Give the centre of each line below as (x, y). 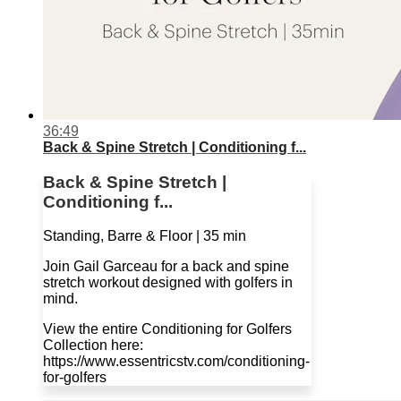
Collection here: (93, 346)
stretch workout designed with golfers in (168, 283)
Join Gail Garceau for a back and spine (166, 267)
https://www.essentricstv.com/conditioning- (176, 362)
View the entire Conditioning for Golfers (167, 329)
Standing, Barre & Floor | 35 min (145, 236)
